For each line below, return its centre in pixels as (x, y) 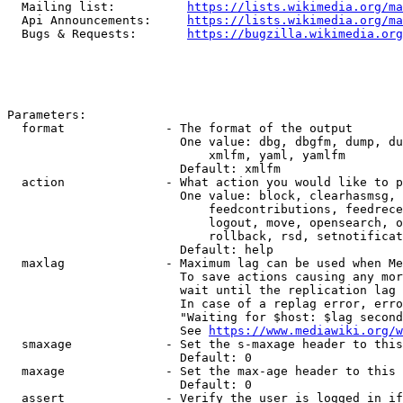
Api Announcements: (97, 20)
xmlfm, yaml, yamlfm (176, 155)
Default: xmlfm (144, 169)
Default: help (140, 250)
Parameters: (47, 115)
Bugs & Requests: (97, 34)
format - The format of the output (180, 128)
